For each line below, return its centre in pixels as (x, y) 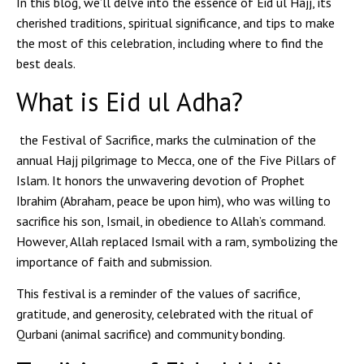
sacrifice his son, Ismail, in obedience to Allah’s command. (171, 221)
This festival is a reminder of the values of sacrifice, (158, 293)
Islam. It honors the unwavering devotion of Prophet (160, 180)
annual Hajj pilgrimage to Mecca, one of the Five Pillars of (176, 160)
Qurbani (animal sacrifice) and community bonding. (151, 334)
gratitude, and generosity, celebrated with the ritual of (165, 313)
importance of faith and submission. (114, 261)
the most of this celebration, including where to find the (170, 43)
